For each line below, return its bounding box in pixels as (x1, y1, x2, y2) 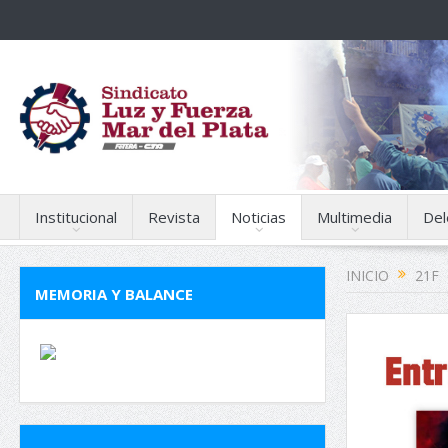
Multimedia (317, 207, 392, 227)
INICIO (346, 266, 389, 285)
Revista (148, 207, 200, 227)
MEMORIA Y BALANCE (35, 284, 193, 304)
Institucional (35, 207, 117, 227)
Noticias (231, 207, 286, 227)
